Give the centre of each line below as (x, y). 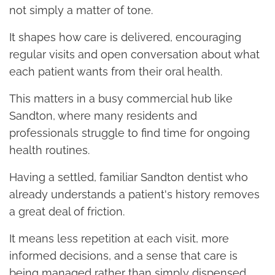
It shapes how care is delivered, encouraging (125, 37)
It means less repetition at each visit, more (119, 238)
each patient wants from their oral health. (116, 71)
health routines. (49, 150)
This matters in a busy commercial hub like (121, 98)
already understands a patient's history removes (134, 194)
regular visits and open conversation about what (134, 54)
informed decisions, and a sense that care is (123, 255)
